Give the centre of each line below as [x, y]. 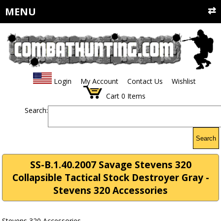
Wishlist [184, 81]
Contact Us [145, 81]
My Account [99, 81]
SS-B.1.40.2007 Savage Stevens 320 [110, 165]
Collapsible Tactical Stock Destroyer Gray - [110, 178]
